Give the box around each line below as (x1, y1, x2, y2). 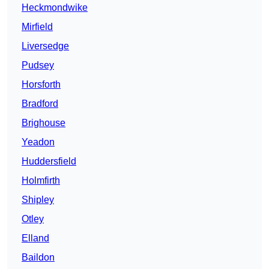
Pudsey (22, 60, 54, 71)
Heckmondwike (22, 2, 88, 13)
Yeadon (22, 137, 55, 148)
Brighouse (22, 118, 65, 128)
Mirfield (22, 22, 53, 32)
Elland (22, 233, 49, 244)
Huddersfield (22, 156, 76, 167)
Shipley (22, 195, 54, 205)
